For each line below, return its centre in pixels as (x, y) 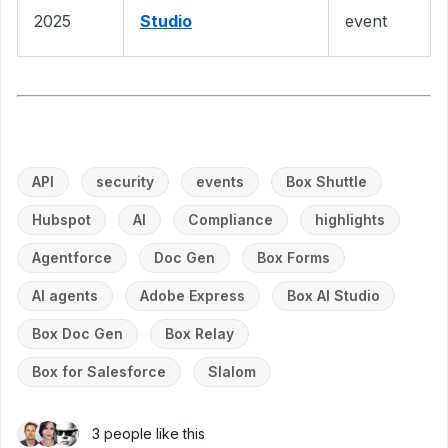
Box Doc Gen (77, 333)
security (125, 181)
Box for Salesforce (99, 371)
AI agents (65, 295)
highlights (350, 219)
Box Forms (293, 257)
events (220, 181)
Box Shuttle (326, 181)
